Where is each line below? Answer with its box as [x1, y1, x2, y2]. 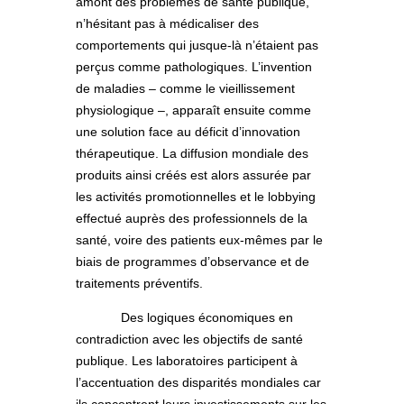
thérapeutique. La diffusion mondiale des [76, 145, 308, 161]
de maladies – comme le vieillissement [76, 80, 295, 96]
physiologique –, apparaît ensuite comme [76, 102, 311, 117]
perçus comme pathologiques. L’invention [76, 59, 312, 74]
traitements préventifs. [76, 275, 203, 290]
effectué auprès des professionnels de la [76, 210, 308, 225]
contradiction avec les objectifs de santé [76, 331, 303, 346]
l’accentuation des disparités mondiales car [76, 374, 321, 390]
